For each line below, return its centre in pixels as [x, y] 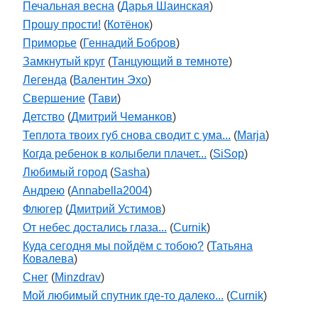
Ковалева [48, 259]
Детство [44, 117]
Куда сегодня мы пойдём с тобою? [113, 246]
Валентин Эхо [110, 80]
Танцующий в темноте [170, 61]
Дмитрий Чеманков [122, 117]
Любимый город [65, 172]
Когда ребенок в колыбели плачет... [115, 154]
